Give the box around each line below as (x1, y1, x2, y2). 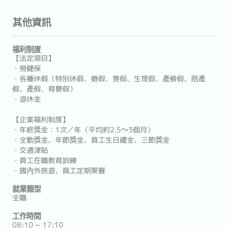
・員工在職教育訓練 (12, 155, 77, 166)
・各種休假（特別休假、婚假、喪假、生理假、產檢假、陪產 (12, 74, 205, 84)
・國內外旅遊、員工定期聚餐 (12, 166, 105, 176)
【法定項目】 (12, 53, 55, 63)
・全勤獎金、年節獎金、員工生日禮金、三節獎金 (12, 135, 170, 145)
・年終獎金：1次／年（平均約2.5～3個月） (12, 125, 154, 135)
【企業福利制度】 (12, 114, 70, 125)
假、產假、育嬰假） (12, 84, 77, 94)
